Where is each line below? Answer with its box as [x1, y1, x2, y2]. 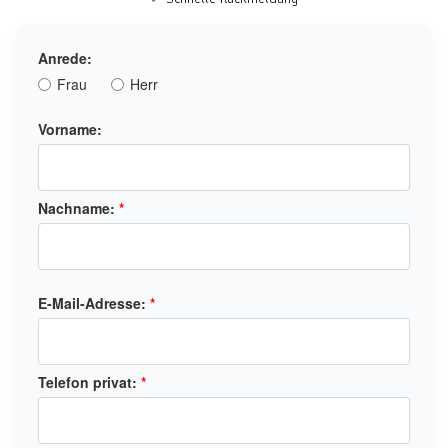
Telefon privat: [38, 371, 141, 392]
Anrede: [38, 48, 92, 69]
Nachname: [38, 197, 119, 218]
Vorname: [38, 118, 102, 139]
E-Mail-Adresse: [38, 292, 150, 313]
